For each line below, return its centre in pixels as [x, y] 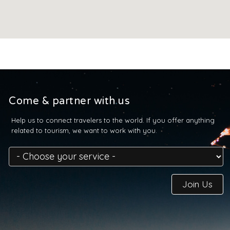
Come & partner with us [69, 101]
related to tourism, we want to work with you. [84, 131]
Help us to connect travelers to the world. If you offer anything [113, 120]
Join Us [197, 184]
